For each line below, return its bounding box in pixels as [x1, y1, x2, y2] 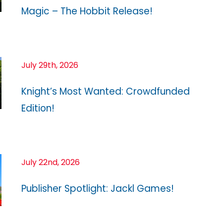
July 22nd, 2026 [21, 156, 80, 168]
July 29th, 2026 [21, 59, 78, 71]
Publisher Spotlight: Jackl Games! [21, 181, 174, 195]
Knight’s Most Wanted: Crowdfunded [21, 84, 190, 98]
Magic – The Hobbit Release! [21, 4, 153, 18]
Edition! [21, 101, 57, 115]
